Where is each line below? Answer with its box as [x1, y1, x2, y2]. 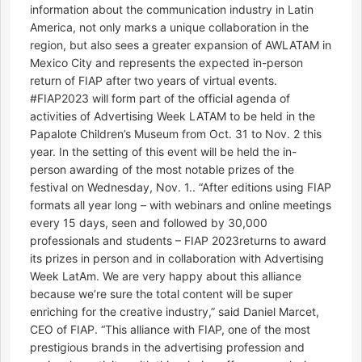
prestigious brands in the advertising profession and [30, 340, 305, 355]
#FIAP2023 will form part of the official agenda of [30, 91, 290, 106]
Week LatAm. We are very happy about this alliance [30, 269, 301, 284]
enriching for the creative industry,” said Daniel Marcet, [30, 305, 319, 319]
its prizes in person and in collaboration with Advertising [30, 251, 324, 266]
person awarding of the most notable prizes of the [30, 162, 294, 177]
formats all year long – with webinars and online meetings [30, 198, 331, 213]
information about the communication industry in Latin [30, 2, 314, 17]
